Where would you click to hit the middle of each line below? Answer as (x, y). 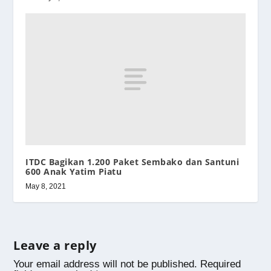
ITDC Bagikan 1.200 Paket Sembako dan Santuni (132, 162)
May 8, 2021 (46, 186)
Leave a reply (55, 245)
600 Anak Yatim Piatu (74, 171)
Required (221, 264)
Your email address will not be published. (106, 264)
